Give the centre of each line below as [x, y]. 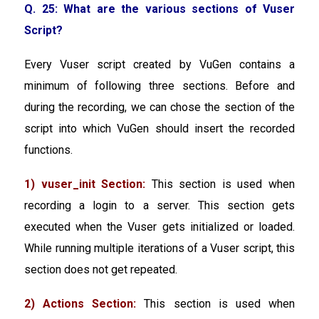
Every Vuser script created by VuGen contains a [159, 64]
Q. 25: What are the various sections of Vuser [159, 9]
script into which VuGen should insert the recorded [159, 128]
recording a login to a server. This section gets [159, 205]
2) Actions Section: [80, 303]
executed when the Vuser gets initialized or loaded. [159, 226]
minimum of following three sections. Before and [159, 85]
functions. [48, 150]
